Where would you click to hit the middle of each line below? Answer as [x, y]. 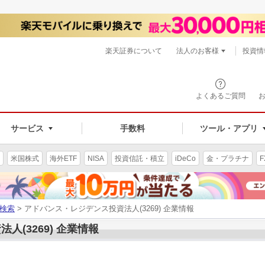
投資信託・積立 [140, 158]
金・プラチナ [228, 158]
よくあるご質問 [221, 96]
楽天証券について [134, 51]
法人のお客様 [198, 51]
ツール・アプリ [229, 128]
